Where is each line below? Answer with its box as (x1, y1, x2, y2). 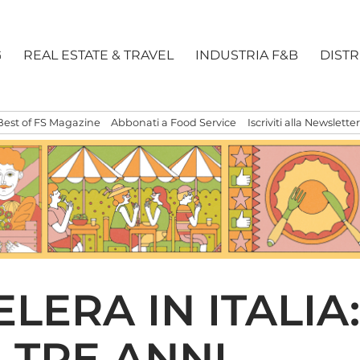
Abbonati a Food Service (111, 117, 237, 129)
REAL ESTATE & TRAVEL (23, 47, 174, 63)
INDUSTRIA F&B (195, 47, 299, 63)
